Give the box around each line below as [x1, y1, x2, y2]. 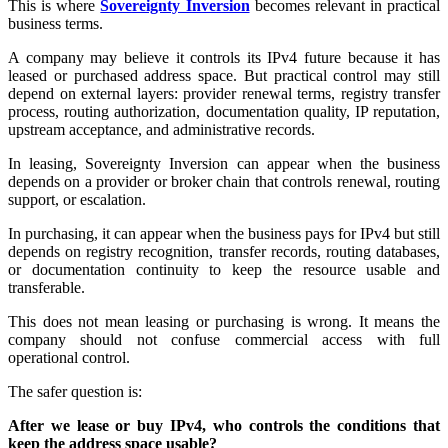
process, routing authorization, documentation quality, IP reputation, [8, 102, 440, 120]
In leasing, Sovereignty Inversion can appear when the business [8, 154, 440, 172]
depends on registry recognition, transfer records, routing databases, [8, 242, 440, 260]
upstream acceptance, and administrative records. [8, 120, 315, 138]
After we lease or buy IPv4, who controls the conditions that [8, 416, 440, 434]
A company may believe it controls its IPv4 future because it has [8, 48, 440, 66]
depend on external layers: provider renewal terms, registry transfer [8, 84, 440, 102]
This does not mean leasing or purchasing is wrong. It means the [8, 312, 440, 330]
